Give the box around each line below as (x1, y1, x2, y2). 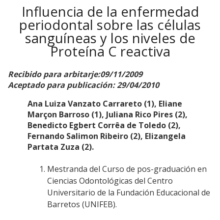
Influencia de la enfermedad (21, 2, 199, 21)
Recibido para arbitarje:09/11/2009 (8, 69, 142, 80)
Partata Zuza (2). (27, 141, 94, 153)
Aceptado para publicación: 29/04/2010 (8, 80, 159, 91)
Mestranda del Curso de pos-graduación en (47, 164, 207, 175)
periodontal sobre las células (19, 15, 201, 34)
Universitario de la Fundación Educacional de (47, 187, 210, 198)
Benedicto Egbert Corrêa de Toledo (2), (27, 120, 181, 131)
